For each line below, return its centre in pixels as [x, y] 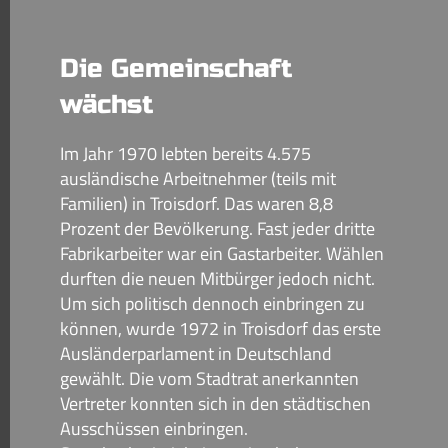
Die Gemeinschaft [176, 68]
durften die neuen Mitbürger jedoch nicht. [217, 278]
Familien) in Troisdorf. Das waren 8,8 [196, 203]
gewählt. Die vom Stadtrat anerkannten [209, 378]
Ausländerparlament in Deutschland [196, 353]
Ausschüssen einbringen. [154, 428]
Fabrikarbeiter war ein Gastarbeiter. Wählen [222, 253]
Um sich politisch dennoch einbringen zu [212, 303]
